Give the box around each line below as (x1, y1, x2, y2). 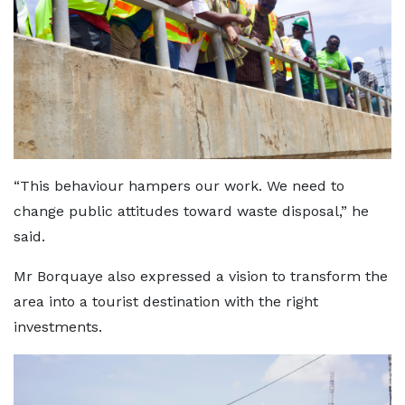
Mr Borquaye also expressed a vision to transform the (14, 267, 388, 285)
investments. (14, 317, 102, 335)
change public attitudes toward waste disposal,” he (14, 202, 369, 220)
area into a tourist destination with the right (14, 292, 318, 310)
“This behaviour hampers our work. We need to (14, 176, 344, 194)
